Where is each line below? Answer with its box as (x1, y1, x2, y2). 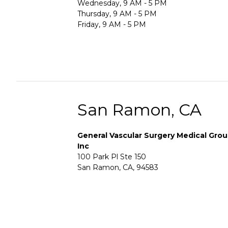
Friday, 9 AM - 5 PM (77, 19, 146, 29)
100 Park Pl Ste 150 (77, 152, 146, 161)
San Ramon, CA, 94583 (77, 162, 158, 172)
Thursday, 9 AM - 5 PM (77, 9, 157, 18)
